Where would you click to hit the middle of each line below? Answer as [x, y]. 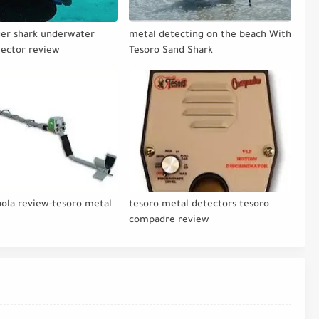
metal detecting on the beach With [210, 36]
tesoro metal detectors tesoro [199, 205]
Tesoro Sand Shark [171, 51]
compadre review [169, 221]
